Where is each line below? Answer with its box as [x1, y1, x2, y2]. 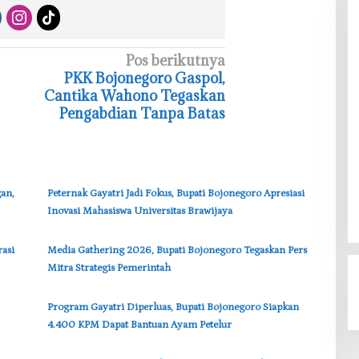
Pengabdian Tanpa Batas [59, 104, 226, 123]
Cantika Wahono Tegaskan [44, 87, 226, 106]
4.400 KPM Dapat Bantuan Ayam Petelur [46, 319, 232, 332]
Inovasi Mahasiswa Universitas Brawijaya [46, 205, 232, 218]
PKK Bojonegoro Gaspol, [64, 69, 226, 88]
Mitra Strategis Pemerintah [46, 262, 171, 275]
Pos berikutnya [126, 51, 226, 71]
